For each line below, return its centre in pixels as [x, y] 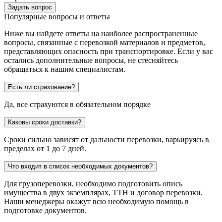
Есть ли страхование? [41, 87]
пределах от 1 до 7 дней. [45, 149]
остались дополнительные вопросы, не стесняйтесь [91, 60]
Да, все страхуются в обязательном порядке [77, 105]
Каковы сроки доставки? [45, 122]
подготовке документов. [45, 211]
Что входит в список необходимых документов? [80, 166]
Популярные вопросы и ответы [57, 17]
